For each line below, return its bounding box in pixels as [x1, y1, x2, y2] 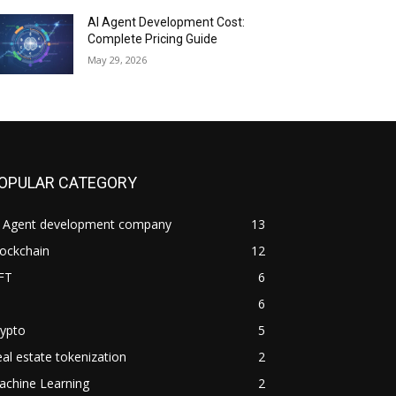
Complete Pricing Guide [88, 32, 218, 47]
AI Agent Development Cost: [88, 15, 246, 30]
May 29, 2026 [88, 53, 148, 67]
